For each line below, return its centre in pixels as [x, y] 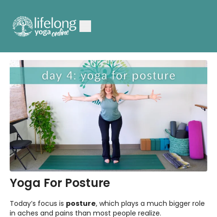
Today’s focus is [38, 203]
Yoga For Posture [60, 183]
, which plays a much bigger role [150, 203]
